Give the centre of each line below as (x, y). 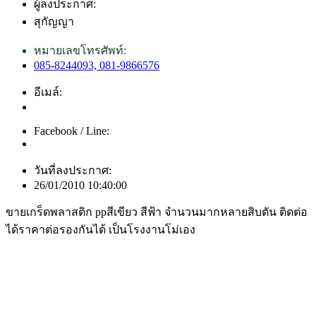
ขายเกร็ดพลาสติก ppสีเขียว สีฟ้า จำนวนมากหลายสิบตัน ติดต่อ (157, 212)
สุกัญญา (54, 22)
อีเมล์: (48, 92)
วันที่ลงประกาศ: (73, 171)
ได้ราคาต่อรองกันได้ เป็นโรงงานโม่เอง (101, 230)
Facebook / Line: (72, 131)
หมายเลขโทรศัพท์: (80, 51)
